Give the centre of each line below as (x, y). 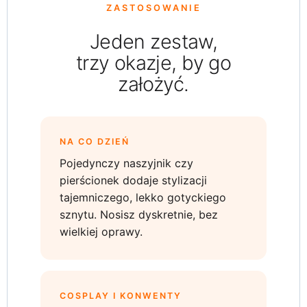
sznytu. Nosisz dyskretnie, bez (139, 214)
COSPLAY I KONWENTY (121, 296)
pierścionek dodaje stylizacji (133, 180)
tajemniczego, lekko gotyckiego (143, 197)
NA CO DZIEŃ (95, 142)
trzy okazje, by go (153, 63)
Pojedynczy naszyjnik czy (126, 163)
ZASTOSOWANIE (153, 8)
